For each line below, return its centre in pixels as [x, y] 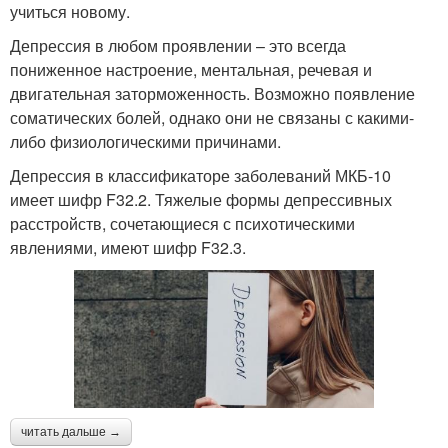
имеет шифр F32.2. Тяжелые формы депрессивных [201, 199]
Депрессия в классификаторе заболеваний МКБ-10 [200, 175]
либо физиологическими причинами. [145, 141]
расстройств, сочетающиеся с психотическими [182, 223]
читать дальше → [71, 431]
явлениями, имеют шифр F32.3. [128, 247]
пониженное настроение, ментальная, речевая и [191, 69]
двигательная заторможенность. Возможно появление [212, 93]
